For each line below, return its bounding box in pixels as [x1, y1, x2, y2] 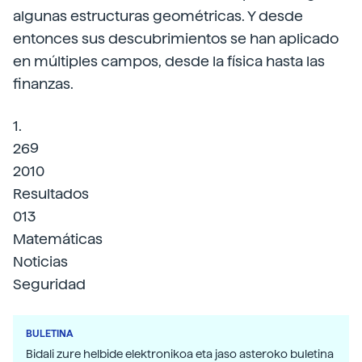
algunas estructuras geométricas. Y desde [13, 7, 303, 24]
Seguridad [13, 276, 86, 293]
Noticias [13, 253, 68, 270]
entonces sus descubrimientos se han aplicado [13, 30, 339, 47]
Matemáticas [13, 230, 103, 247]
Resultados [13, 185, 89, 202]
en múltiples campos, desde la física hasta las [13, 53, 325, 69]
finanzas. [13, 75, 74, 92]
